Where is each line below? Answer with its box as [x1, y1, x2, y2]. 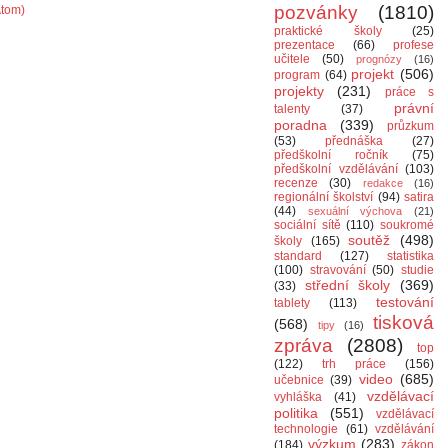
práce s [384, 85, 435, 99]
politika [274, 405, 318, 421]
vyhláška [274, 390, 322, 404]
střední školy [304, 277, 391, 293]
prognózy [356, 53, 402, 65]
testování [376, 294, 434, 310]
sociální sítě [274, 218, 341, 232]
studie [401, 263, 435, 277]
